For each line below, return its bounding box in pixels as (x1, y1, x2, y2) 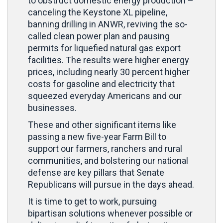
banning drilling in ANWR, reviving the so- (28, 19, 188, 29)
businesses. (28, 103, 77, 113)
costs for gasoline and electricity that (28, 79, 175, 89)
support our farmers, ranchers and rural (28, 143, 182, 154)
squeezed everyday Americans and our (28, 91, 182, 101)
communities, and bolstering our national (28, 155, 188, 166)
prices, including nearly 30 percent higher (28, 67, 190, 77)
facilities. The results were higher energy (28, 55, 189, 65)
